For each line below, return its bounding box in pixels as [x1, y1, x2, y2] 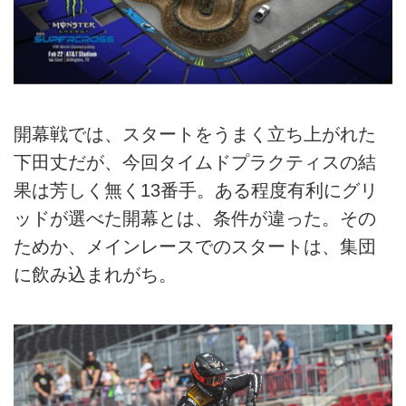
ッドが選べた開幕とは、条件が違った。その [14, 208, 376, 228]
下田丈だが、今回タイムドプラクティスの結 [14, 151, 376, 172]
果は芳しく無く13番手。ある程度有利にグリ [14, 179, 378, 200]
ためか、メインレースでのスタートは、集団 [14, 236, 376, 256]
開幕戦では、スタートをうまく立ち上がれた [14, 123, 376, 144]
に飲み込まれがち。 [14, 264, 177, 285]
